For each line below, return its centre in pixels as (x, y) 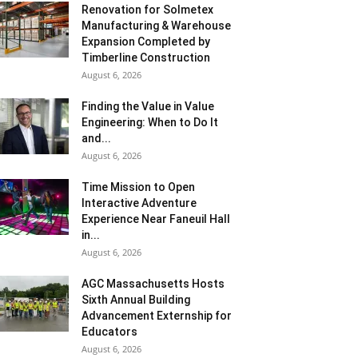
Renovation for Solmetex (147, 10)
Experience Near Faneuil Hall (156, 219)
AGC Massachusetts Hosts (153, 284)
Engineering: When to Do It (150, 122)
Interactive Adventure (139, 203)
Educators (109, 332)
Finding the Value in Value (148, 106)
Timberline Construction (146, 58)
